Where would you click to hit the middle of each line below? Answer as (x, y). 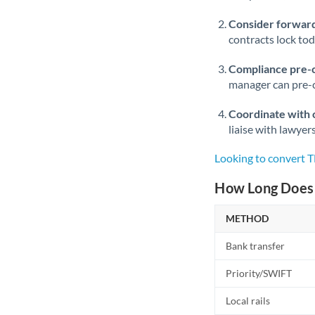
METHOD (247, 218)
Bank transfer (256, 246)
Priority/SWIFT (259, 273)
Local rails (248, 301)
